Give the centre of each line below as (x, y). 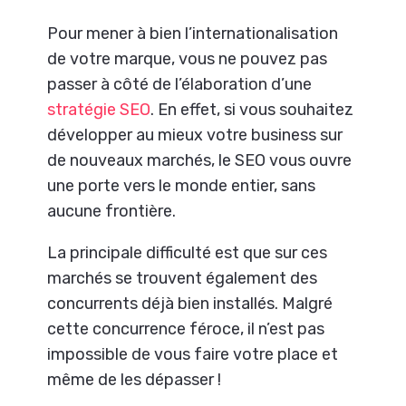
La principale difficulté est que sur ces (188, 252)
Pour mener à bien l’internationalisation (193, 33)
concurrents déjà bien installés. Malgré (190, 303)
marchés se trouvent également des (183, 278)
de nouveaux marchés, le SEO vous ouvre (200, 160)
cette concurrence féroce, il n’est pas (186, 329)
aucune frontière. (112, 211)
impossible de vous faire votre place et (193, 354)
